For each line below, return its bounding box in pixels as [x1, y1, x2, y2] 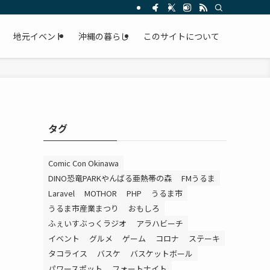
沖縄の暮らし [78, 30, 129, 42]
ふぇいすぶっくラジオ [48, 218, 127, 229]
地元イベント [13, 30, 64, 42]
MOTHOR [84, 187, 117, 199]
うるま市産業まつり [48, 202, 119, 214]
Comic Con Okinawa [48, 157, 119, 169]
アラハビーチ [136, 218, 183, 229]
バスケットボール [130, 248, 193, 259]
